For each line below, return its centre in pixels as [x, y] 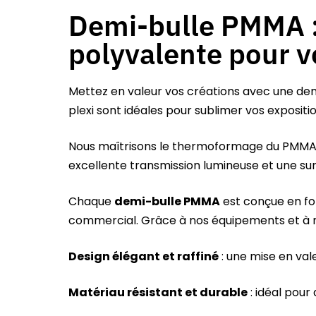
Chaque [91, 202]
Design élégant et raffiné [144, 257]
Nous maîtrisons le [120, 147]
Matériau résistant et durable [158, 293]
